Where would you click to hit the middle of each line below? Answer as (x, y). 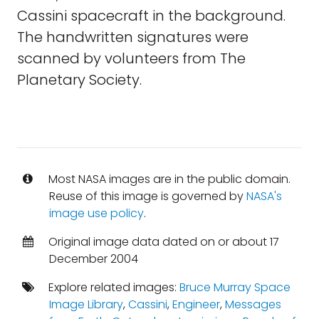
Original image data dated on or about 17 (162, 242)
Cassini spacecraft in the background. (151, 16)
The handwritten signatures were (133, 37)
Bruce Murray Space (235, 287)
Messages (253, 304)
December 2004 (93, 259)
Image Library (86, 304)
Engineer (196, 304)
